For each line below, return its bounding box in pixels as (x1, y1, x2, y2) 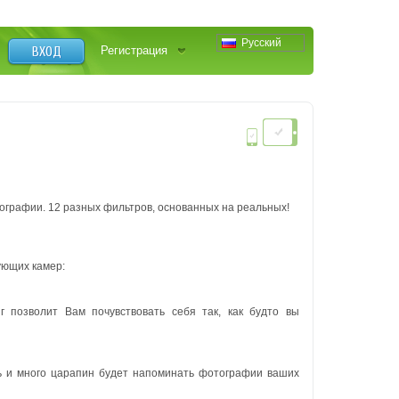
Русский (241, 37, 281, 49)
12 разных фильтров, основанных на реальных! (48, 201, 289, 214)
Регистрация (101, 44, 167, 57)
